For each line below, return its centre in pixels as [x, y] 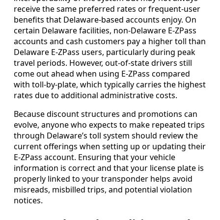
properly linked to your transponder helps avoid [103, 179]
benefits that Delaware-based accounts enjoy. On [105, 19]
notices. [28, 200]
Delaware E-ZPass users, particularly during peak [105, 52]
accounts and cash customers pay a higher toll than [110, 41]
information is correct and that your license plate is [109, 168]
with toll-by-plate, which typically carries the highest [110, 84]
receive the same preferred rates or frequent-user [107, 9]
